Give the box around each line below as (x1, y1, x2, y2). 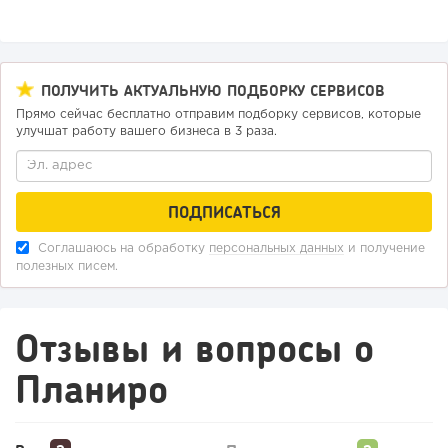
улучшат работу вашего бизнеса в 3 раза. (16, 126, 277, 138)
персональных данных (209, 243, 344, 255)
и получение (344, 243, 425, 255)
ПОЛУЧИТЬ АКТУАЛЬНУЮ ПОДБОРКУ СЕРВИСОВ (41, 81, 385, 100)
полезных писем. (16, 261, 118, 273)
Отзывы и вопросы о (15, 323, 374, 371)
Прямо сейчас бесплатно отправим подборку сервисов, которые (16, 109, 421, 121)
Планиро (15, 364, 168, 412)
